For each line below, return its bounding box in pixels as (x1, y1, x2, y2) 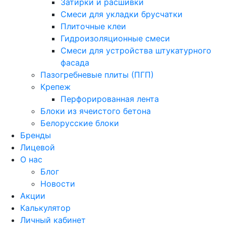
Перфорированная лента (61, 93, 159, 104)
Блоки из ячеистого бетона (40, 105, 151, 116)
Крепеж (40, 81, 71, 92)
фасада (61, 57, 89, 68)
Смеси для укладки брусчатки (61, 9, 183, 19)
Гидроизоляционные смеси (61, 33, 170, 43)
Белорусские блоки (40, 118, 119, 128)
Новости (40, 178, 75, 189)
